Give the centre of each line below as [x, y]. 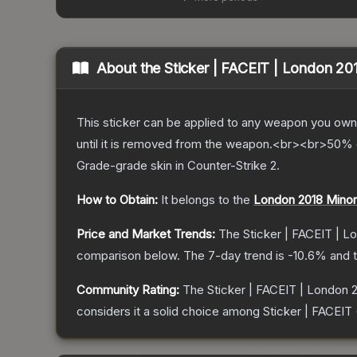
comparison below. [128, 256]
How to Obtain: [117, 200]
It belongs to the [207, 200]
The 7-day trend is [235, 256]
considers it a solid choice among [170, 312]
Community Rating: [128, 290]
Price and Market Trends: [146, 234]
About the [130, 69]
